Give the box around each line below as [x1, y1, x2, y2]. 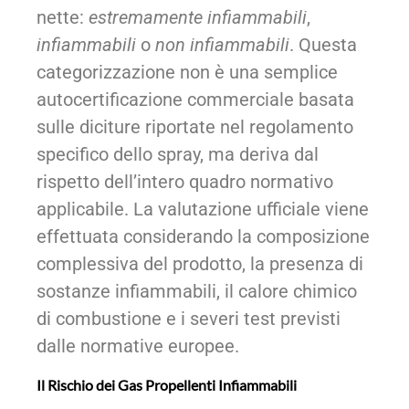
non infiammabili [155, 33, 289, 56]
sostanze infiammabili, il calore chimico [37, 279, 357, 302]
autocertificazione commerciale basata [37, 88, 354, 110]
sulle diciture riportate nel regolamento [37, 115, 353, 138]
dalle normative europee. [37, 334, 239, 357]
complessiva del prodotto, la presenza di [37, 252, 363, 275]
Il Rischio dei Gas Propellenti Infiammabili [37, 375, 297, 393]
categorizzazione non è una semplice [37, 60, 338, 83]
